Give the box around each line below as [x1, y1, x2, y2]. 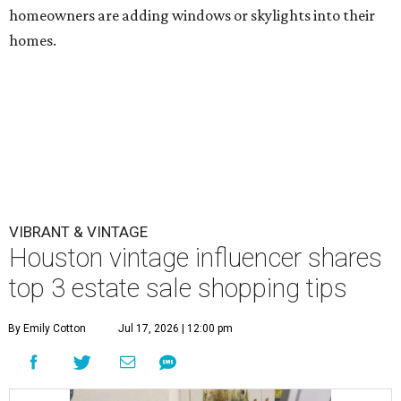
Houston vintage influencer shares [9, 243, 382, 274]
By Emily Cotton [8, 322, 86, 336]
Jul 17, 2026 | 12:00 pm [118, 322, 233, 336]
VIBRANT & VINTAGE [9, 223, 148, 242]
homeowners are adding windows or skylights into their [9, 6, 375, 25]
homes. [9, 31, 56, 50]
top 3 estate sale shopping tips [9, 273, 347, 304]
